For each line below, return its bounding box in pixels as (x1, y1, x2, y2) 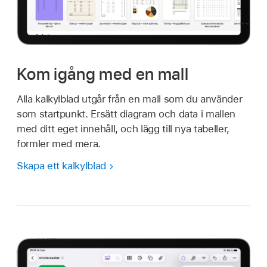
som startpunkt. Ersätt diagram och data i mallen (17, 107, 235, 120)
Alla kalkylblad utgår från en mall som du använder (17, 92, 243, 105)
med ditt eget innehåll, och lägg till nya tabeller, (17, 122, 229, 135)
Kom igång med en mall (17, 63, 189, 84)
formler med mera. (17, 137, 101, 150)
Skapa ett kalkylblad (17, 159, 106, 172)
